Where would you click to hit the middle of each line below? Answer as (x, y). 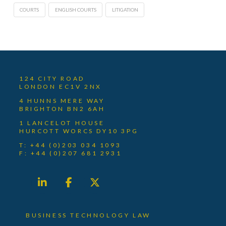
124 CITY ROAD (52, 78)
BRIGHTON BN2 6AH (62, 108)
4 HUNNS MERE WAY (62, 100)
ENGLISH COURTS (75, 9)
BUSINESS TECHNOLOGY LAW (88, 215)
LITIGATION (125, 9)
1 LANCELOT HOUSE (62, 123)
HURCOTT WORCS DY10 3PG (79, 131)
